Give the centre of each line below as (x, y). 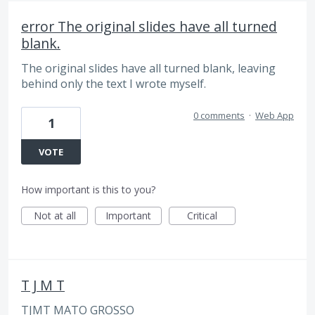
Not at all (54, 216)
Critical (202, 216)
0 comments (219, 116)
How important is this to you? (88, 190)
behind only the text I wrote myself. (114, 84)
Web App (275, 116)
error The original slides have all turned (149, 27)
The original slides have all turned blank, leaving (148, 69)
